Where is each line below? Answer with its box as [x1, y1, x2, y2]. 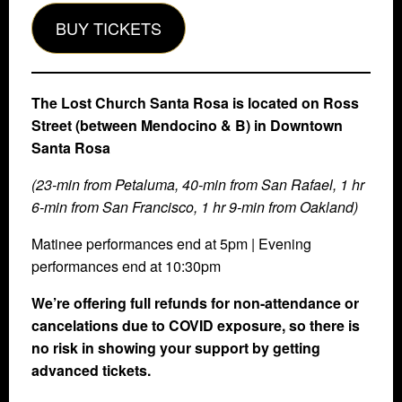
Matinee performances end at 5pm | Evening [31, 232, 311, 254]
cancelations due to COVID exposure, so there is [31, 314, 360, 336]
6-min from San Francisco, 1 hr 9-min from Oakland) [31, 196, 358, 217]
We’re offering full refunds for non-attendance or [31, 292, 359, 313]
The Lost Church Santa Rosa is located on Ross [31, 92, 359, 113]
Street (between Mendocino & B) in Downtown [31, 114, 343, 135]
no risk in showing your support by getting [31, 336, 320, 358]
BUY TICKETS [55, 15, 162, 39]
